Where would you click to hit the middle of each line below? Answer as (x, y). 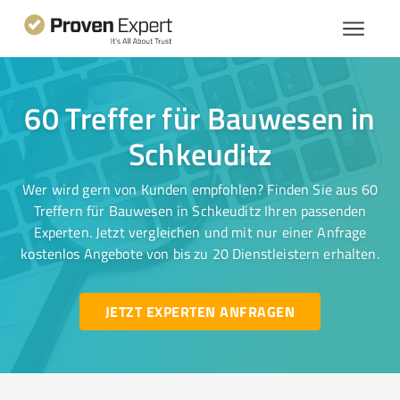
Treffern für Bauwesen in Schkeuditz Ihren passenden (200, 211)
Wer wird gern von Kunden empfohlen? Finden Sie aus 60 (200, 189)
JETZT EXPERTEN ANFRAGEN (200, 311)
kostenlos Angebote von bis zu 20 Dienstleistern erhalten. (200, 254)
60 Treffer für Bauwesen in (200, 118)
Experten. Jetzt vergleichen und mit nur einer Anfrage (200, 232)
